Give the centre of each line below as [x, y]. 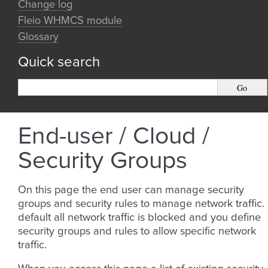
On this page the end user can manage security [131, 190]
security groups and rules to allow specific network [137, 232]
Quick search [59, 62]
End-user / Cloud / [114, 137]
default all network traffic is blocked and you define [139, 218]
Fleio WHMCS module [70, 21]
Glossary [38, 37]
